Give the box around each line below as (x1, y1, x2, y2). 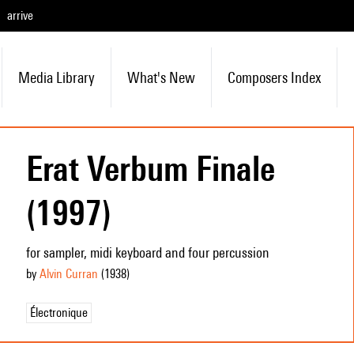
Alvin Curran (39, 266, 98, 281)
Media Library (17, 69, 95, 86)
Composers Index (227, 69, 321, 86)
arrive (7, 8, 33, 23)
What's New (126, 69, 195, 86)
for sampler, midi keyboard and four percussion (25, 244, 269, 261)
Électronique (29, 305, 88, 320)
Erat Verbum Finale (25, 148, 275, 189)
